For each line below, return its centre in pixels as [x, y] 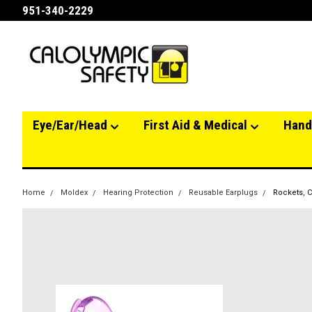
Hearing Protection [138, 193]
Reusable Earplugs [223, 193]
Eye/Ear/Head [71, 125]
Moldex [74, 193]
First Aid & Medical [197, 125]
